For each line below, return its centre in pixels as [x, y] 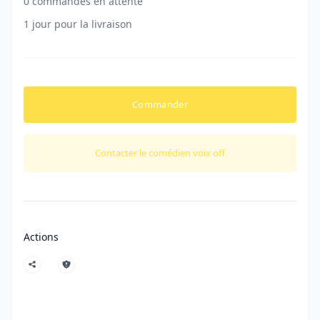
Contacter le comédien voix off [160, 153]
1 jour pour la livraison [78, 24]
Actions [41, 237]
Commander [160, 104]
